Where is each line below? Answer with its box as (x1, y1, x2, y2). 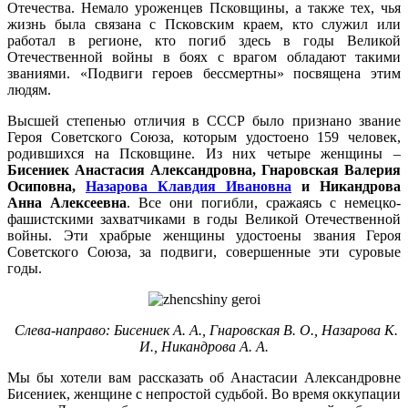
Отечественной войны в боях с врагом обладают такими (7, 49, 401, 66)
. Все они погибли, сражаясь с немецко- (127, 195, 401, 211)
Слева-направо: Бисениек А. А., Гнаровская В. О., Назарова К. (10, 322, 398, 339)
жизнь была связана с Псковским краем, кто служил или (7, 16, 401, 33)
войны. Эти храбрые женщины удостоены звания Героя (7, 228, 401, 244)
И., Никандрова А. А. (139, 339, 269, 355)
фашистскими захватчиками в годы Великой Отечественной (7, 211, 401, 228)
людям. (7, 82, 51, 98)
